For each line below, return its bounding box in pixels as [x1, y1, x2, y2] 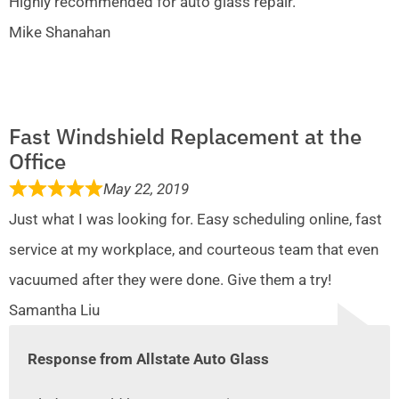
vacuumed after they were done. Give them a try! [9, 271, 331, 289]
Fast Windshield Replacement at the [9, 122, 362, 151]
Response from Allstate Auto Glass [28, 350, 270, 369]
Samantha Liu [9, 301, 100, 320]
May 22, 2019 [103, 180, 190, 199]
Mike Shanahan [9, 23, 110, 42]
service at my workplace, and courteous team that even [9, 240, 379, 259]
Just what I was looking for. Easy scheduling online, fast [9, 210, 382, 229]
